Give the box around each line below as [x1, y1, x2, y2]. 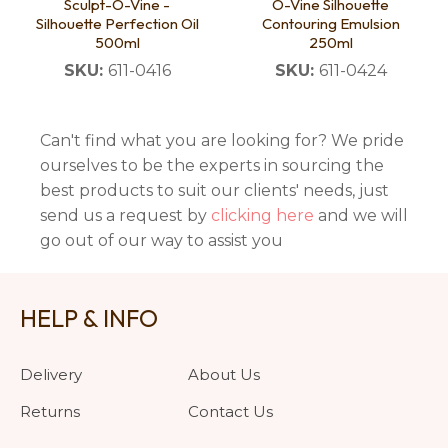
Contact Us [188, 402, 273, 422]
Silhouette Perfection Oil [35, 14, 199, 34]
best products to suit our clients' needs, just [40, 181, 389, 201]
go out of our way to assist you [40, 231, 283, 251]
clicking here [211, 206, 314, 226]
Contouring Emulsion [262, 14, 400, 34]
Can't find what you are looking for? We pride [40, 131, 404, 151]
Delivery [20, 365, 82, 385]
